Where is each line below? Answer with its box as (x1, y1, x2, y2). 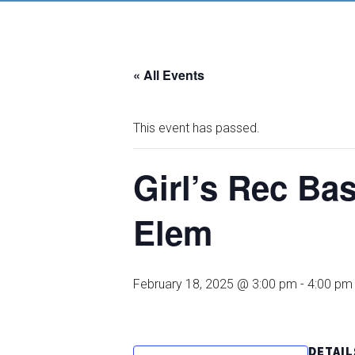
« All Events (133, 66, 204, 84)
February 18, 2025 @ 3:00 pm (133, 277, 297, 292)
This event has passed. (133, 120, 260, 136)
